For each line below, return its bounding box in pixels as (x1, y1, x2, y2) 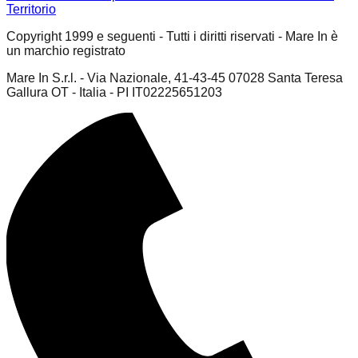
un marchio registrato (6, 43, 125, 58)
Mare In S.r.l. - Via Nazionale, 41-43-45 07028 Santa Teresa (6, 70, 343, 85)
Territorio (6, 2, 56, 16)
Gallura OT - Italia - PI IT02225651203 (6, 85, 222, 99)
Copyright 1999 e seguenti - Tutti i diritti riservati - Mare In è (6, 29, 338, 43)
